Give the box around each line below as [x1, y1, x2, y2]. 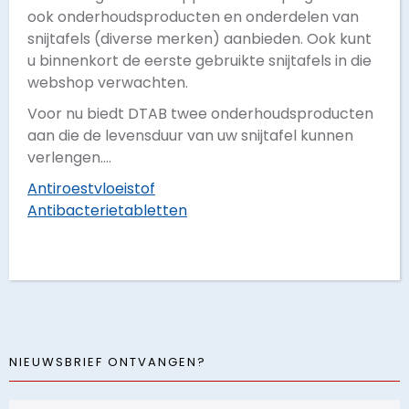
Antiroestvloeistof [27, 178, 155, 199]
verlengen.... [27, 147, 111, 168]
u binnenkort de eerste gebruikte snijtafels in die [27, 50, 372, 71]
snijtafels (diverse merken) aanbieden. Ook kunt [27, 28, 372, 49]
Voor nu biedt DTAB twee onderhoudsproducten [27, 103, 373, 124]
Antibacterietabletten [27, 200, 187, 221]
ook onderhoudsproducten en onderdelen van [27, 6, 359, 27]
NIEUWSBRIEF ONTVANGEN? [9, 353, 206, 371]
